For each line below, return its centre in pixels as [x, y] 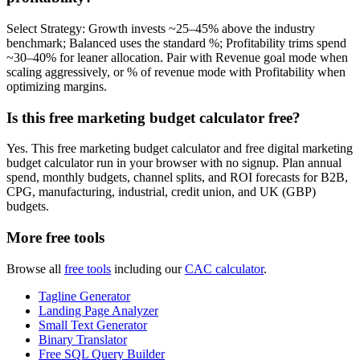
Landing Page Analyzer [98, 310]
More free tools [55, 237]
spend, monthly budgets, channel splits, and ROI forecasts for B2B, [177, 178]
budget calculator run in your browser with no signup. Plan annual [174, 163]
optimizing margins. [57, 86]
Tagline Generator [84, 296]
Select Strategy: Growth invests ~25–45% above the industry [161, 28]
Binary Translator [83, 339]
